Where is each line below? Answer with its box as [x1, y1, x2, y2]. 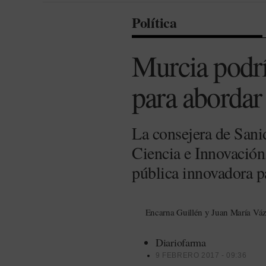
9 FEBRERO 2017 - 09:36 [156, 251, 247, 260]
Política [132, 12, 177, 33]
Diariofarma [156, 235, 206, 250]
